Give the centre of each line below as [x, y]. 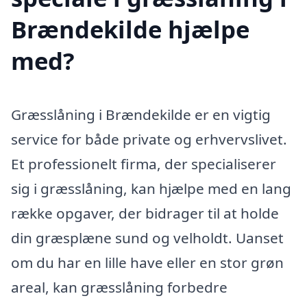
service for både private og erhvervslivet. [149, 139]
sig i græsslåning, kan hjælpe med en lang [151, 188]
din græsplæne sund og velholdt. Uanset [147, 237]
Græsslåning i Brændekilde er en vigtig [141, 114]
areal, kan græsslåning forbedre [119, 287]
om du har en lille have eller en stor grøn [147, 262]
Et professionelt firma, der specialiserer [144, 163]
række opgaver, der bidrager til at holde [145, 213]
